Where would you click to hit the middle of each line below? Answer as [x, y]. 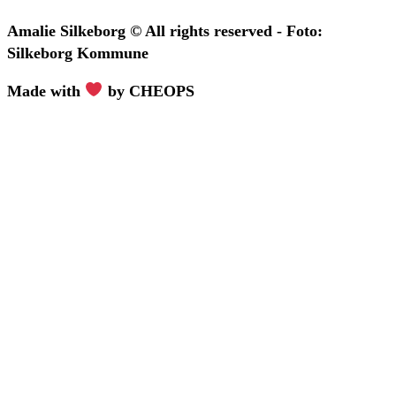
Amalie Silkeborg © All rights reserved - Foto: [165, 30]
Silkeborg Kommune [78, 53]
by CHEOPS [148, 91]
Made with [46, 91]
